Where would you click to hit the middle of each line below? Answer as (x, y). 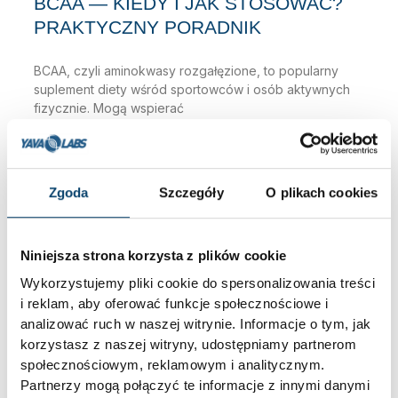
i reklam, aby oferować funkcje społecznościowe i (174, 304)
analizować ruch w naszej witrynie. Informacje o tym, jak (195, 324)
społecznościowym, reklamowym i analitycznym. (172, 365)
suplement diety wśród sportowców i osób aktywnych (191, 89)
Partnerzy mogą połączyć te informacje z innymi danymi (195, 386)
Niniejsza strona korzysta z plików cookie (153, 256)
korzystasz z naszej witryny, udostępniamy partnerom (188, 345)
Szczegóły (191, 193)
